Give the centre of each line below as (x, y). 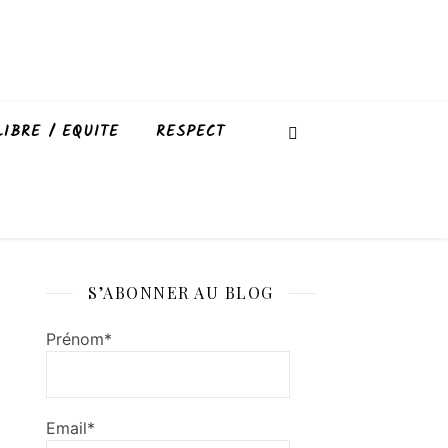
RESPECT (190, 132)
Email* (70, 427)
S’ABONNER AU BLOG (181, 292)
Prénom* (79, 339)
